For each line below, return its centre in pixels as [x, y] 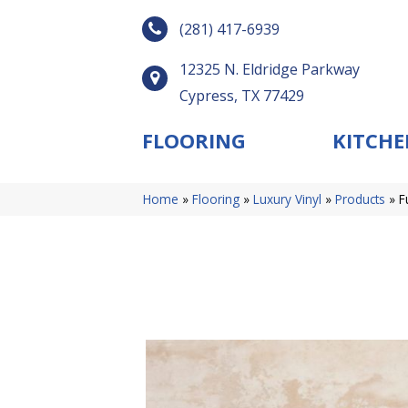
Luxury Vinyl [287, 199]
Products [360, 199]
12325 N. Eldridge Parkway [270, 69]
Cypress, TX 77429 [242, 96]
